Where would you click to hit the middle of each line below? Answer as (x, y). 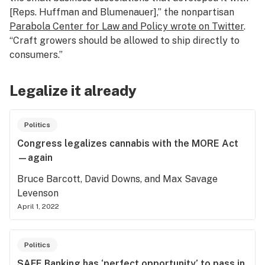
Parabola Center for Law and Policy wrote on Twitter (127, 26)
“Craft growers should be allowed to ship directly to (125, 41)
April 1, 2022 (38, 206)
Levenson (38, 193)
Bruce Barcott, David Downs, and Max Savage (117, 179)
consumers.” (36, 55)
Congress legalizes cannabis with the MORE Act (128, 143)
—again (35, 158)
